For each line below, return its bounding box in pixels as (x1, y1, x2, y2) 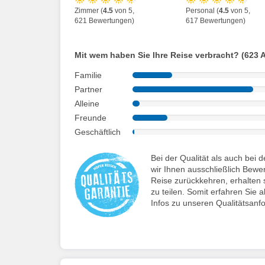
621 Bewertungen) (75, 16, 134, 25)
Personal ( (186, 6, 219, 15)
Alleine (75, 98, 99, 108)
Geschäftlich (75, 127, 121, 137)
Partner (75, 84, 102, 94)
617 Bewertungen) (186, 16, 246, 25)
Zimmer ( (75, 6, 103, 15)
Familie (75, 70, 102, 80)
